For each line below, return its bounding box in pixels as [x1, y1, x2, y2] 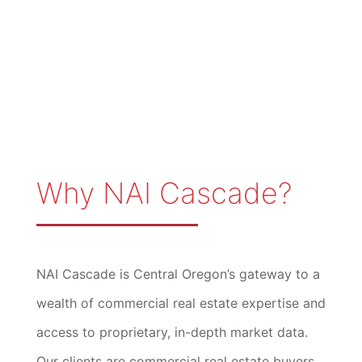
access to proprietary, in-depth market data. [36, 324, 308, 340]
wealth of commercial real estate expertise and [36, 295, 326, 311]
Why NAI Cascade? [36, 175, 293, 211]
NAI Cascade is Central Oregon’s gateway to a [36, 266, 320, 282]
